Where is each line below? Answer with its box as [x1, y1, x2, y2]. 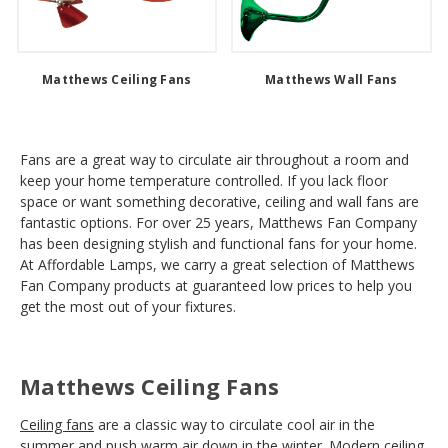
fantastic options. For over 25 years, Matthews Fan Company [20, 212, 417, 232]
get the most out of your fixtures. [20, 296, 236, 316]
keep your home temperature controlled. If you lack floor [20, 170, 388, 190]
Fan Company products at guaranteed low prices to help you [20, 275, 412, 295]
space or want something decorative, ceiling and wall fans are [20, 191, 419, 211]
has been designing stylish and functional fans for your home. [20, 233, 417, 253]
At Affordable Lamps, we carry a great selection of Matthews [20, 254, 415, 274]
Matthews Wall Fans [265, 70, 398, 88]
